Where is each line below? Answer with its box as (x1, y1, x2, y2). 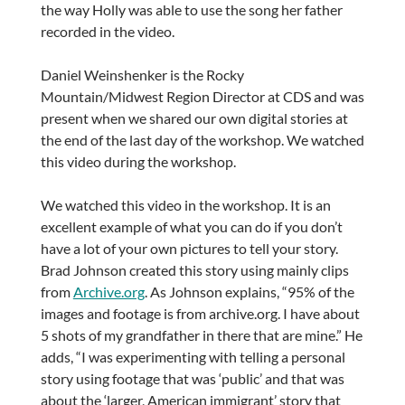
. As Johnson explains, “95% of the (144, 282, 354, 300)
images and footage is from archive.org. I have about (40, 304, 360, 322)
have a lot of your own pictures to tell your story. (40, 239, 338, 257)
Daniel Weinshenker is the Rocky (40, 65, 244, 83)
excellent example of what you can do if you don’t (40, 217, 343, 235)
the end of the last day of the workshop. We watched (40, 130, 364, 148)
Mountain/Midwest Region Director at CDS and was (40, 87, 364, 105)
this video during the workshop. (40, 152, 236, 170)
